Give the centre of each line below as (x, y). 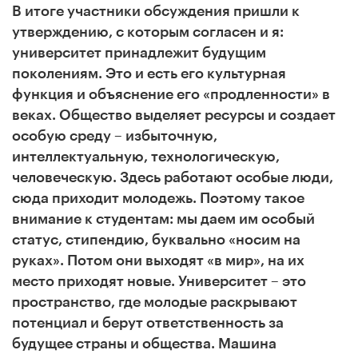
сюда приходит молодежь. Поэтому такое (158, 198)
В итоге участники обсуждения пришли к (156, 11)
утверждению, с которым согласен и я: (148, 32)
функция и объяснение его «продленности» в (171, 94)
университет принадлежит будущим (139, 52)
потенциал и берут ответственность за (148, 322)
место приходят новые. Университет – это (159, 281)
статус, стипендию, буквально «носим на (156, 239)
